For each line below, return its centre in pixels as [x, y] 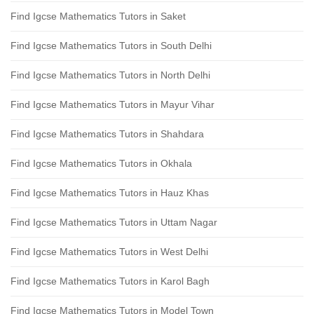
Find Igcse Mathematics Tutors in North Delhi [110, 75]
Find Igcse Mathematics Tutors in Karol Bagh [110, 281]
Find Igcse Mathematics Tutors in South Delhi [111, 46]
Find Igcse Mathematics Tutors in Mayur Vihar [112, 104]
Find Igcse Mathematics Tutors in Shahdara [107, 134]
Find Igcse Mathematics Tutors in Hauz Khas [110, 193]
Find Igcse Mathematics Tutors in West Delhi [109, 252]
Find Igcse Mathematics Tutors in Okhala [101, 163]
